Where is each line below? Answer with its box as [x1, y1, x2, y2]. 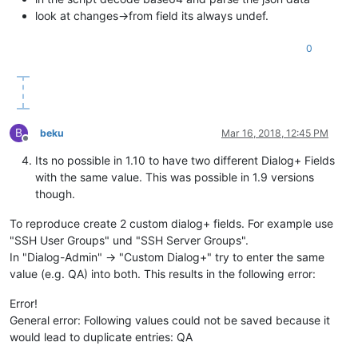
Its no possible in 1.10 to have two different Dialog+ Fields [35, 153, 335, 168]
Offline [25, 138, 54, 151]
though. [35, 187, 75, 201]
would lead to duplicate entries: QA [10, 330, 193, 344]
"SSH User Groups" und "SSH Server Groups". [10, 233, 249, 248]
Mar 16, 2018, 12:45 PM [221, 127, 328, 140]
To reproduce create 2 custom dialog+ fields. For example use [10, 217, 333, 231]
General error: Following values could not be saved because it [10, 313, 330, 328]
